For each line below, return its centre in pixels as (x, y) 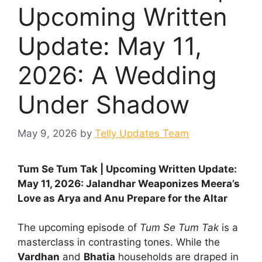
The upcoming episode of (79, 228)
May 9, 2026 (47, 133)
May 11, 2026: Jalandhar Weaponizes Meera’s (129, 183)
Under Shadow (104, 105)
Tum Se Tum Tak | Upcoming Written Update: (127, 169)
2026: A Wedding (117, 75)
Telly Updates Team (142, 133)
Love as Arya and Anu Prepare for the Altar (123, 198)
